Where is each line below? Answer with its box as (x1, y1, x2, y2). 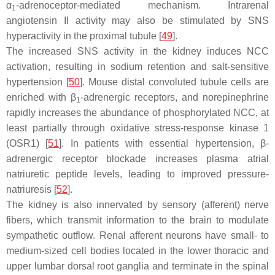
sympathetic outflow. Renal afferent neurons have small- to (6, 230, 269, 241)
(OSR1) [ (6, 138, 48, 149)
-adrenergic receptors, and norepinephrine (80, 92, 269, 103)
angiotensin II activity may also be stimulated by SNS (6, 15, 269, 26)
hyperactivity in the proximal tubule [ (6, 31, 161, 41)
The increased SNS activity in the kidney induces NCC (6, 46, 269, 56)
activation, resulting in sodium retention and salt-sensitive (6, 61, 269, 72)
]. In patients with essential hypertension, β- (59, 138, 269, 149)
